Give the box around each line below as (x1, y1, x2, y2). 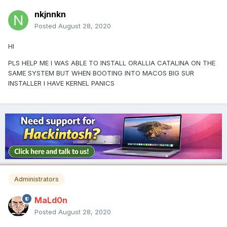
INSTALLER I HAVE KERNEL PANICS (8, 79, 115, 88)
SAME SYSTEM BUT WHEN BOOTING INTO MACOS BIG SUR (8, 69, 194, 78)
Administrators (14, 175, 59, 183)
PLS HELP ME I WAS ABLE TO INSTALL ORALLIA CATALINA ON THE (8, 59, 215, 67)
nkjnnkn (34, 9, 66, 20)
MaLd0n (34, 195, 67, 206)
